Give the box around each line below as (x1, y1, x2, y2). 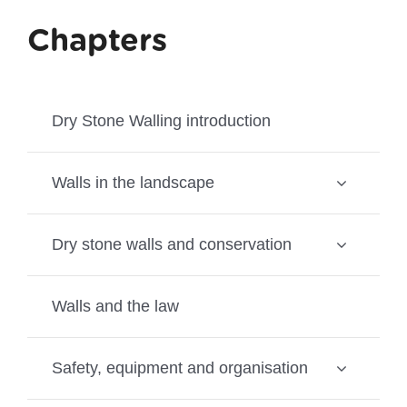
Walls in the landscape (51, 173, 214, 192)
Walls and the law (51, 296, 179, 315)
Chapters (26, 21, 167, 59)
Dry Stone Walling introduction (51, 111, 271, 130)
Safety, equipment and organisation (51, 358, 308, 377)
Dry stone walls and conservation (51, 234, 292, 253)
